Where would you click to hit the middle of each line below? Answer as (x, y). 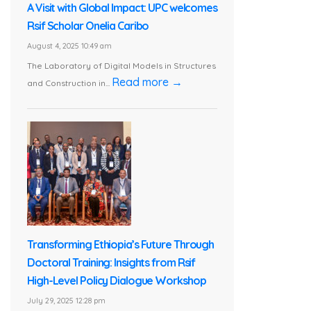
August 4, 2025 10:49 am (69, 46)
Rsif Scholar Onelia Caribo (88, 26)
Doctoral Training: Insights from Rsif (111, 262)
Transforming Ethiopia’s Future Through (121, 244)
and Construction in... (69, 83)
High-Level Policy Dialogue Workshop (117, 280)
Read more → (147, 82)
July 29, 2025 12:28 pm (66, 300)
